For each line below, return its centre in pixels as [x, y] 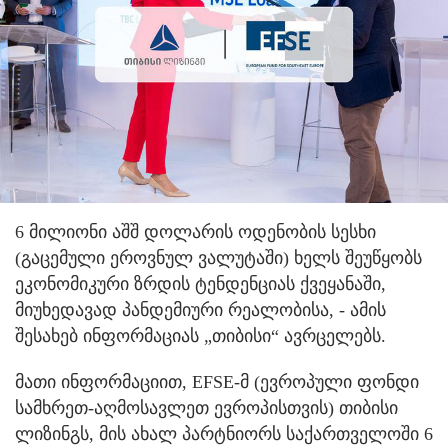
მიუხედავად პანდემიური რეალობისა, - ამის [200, 309]
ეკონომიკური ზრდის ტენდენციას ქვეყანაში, [200, 283]
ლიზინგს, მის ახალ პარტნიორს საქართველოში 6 [224, 433]
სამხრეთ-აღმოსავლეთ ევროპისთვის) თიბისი [206, 407]
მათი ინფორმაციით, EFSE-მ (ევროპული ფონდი [217, 381]
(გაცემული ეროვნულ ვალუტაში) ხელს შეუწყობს [218, 257]
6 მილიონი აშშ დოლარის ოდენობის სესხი [195, 231]
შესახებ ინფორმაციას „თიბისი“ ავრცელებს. [200, 335]
